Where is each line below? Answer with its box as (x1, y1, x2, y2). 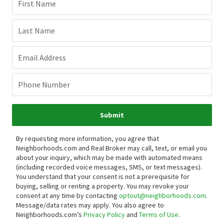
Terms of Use (139, 210, 178, 219)
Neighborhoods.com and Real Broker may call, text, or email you (16, 143, 207, 153)
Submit (100, 110, 124, 120)
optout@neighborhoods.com (119, 191, 206, 200)
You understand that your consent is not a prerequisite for (16, 172, 189, 181)
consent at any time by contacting (16, 191, 119, 200)
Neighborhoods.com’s (16, 210, 83, 219)
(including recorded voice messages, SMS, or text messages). (16, 162, 202, 172)
